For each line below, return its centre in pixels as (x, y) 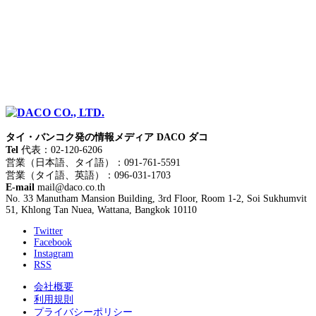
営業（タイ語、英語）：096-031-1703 (88, 176)
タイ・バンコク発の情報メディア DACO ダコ (107, 138)
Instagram (54, 254)
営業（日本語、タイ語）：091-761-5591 (93, 163)
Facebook (53, 243)
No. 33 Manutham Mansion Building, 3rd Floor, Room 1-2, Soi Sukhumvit (156, 199)
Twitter (48, 231)
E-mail (20, 188)
